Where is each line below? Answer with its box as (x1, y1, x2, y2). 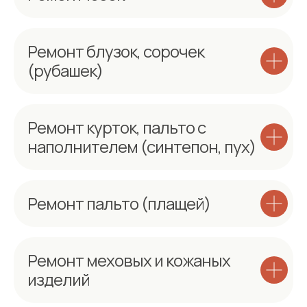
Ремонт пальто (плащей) (27, 192, 210, 214)
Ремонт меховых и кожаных (27, 249, 230, 271)
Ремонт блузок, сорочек (27, 40, 204, 62)
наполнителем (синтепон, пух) (27, 135, 256, 158)
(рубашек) (27, 59, 103, 82)
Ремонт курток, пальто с (27, 116, 206, 138)
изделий (27, 268, 90, 291)
